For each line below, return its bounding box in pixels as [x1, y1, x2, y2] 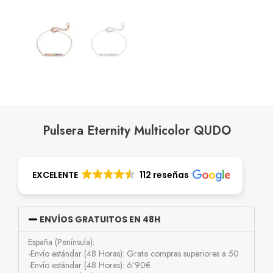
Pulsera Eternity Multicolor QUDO [42, 122, 231, 140]
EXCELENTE [32, 169, 78, 182]
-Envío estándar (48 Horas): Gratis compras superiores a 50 [28, 247, 239, 260]
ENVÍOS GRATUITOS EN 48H [40, 213, 161, 226]
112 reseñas [139, 169, 189, 182]
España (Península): [28, 236, 94, 249]
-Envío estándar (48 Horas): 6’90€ [28, 259, 151, 272]
